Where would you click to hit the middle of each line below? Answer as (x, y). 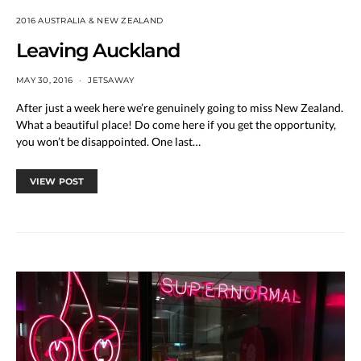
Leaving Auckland (98, 50)
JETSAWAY (111, 80)
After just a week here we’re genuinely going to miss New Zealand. (180, 107)
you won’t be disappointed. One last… (108, 141)
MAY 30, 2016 (44, 80)
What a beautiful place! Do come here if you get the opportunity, (176, 124)
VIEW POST (57, 181)
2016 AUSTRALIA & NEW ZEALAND (89, 20)
